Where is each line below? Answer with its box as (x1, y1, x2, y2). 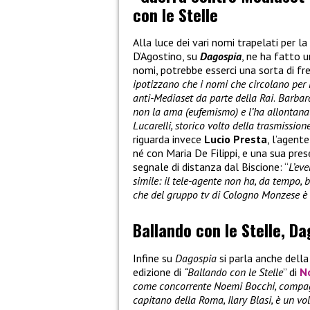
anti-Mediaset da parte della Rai (133, 91, 273, 105)
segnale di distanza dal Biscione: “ (133, 160, 289, 174)
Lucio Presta (204, 132, 267, 147)
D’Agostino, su (133, 49, 200, 64)
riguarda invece (133, 132, 204, 147)
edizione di (133, 264, 184, 279)
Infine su (133, 250, 175, 265)
